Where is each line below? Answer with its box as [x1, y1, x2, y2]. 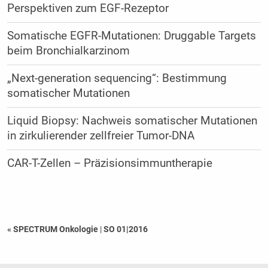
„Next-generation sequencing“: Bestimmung [7, 72, 227, 86]
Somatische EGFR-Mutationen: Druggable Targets [7, 29, 256, 43]
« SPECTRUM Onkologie [7, 224, 100, 234]
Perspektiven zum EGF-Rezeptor [7, 2, 169, 16]
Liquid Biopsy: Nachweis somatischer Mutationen [7, 114, 257, 128]
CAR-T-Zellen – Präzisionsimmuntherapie [7, 157, 212, 170]
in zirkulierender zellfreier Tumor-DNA [7, 129, 194, 143]
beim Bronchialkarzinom [7, 44, 130, 58]
